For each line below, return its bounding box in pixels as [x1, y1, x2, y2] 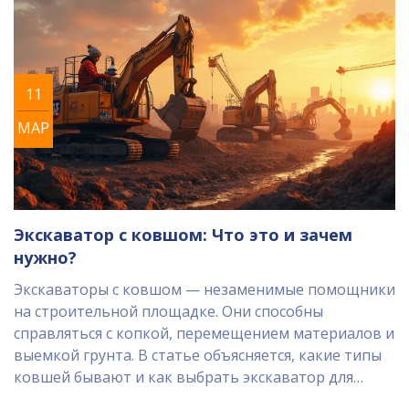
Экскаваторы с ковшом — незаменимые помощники [14, 279, 395, 300]
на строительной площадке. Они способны [14, 301, 323, 322]
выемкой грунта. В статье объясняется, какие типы [14, 345, 382, 366]
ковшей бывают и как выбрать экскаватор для [14, 367, 353, 388]
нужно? [14, 246, 77, 269]
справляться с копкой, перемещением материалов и [14, 323, 394, 344]
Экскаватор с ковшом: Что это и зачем [14, 224, 352, 246]
